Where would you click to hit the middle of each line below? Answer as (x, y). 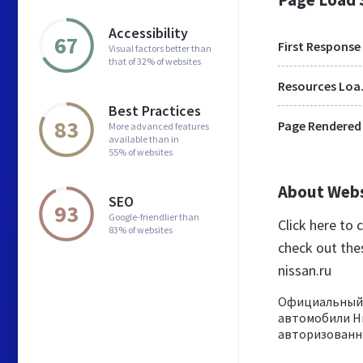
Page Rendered (320, 126)
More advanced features (159, 126)
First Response (319, 46)
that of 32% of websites (155, 61)
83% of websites (141, 229)
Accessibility (148, 32)
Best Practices (155, 110)
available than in (144, 139)
